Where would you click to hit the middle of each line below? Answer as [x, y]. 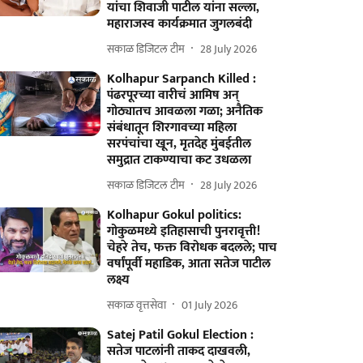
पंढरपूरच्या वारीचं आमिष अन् [173, 95]
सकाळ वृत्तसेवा [137, 305]
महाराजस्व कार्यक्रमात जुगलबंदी [180, 24]
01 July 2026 [210, 305]
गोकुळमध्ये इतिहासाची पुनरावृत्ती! [184, 231]
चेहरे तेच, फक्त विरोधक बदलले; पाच [192, 248]
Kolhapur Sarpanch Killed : [182, 79]
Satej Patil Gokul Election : [181, 335]
